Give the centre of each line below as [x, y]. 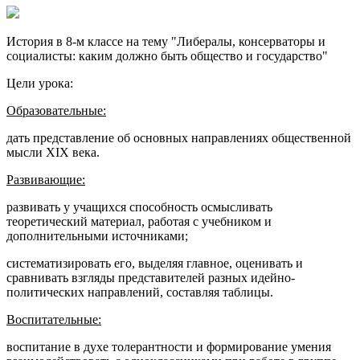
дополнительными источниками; [97, 235]
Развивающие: [46, 179]
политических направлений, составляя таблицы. [140, 292]
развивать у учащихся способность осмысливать [139, 207]
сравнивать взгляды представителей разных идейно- [151, 277]
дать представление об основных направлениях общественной [179, 137]
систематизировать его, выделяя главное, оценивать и [155, 263]
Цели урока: [40, 83]
